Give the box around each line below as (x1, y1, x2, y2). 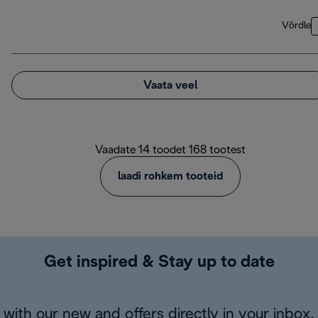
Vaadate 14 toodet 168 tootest (95, 145, 246, 156)
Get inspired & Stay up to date (43, 255, 275, 271)
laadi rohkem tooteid (118, 171, 223, 182)
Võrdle (282, 21, 311, 31)
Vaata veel (143, 79, 197, 91)
